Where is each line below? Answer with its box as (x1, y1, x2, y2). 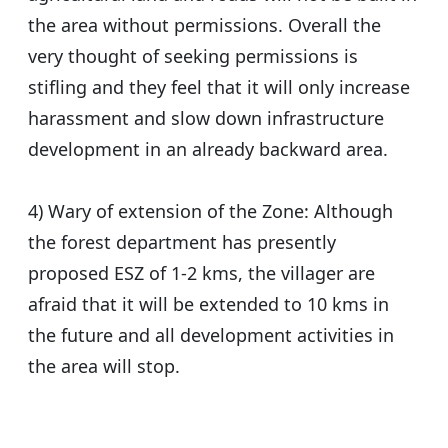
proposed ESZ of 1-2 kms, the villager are (28, 261, 375, 286)
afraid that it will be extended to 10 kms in (28, 292, 389, 317)
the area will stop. (28, 354, 180, 379)
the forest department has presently (28, 230, 336, 255)
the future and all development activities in (28, 323, 394, 348)
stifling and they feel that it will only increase (28, 75, 410, 100)
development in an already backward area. (28, 137, 388, 162)
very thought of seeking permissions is (28, 44, 358, 69)
